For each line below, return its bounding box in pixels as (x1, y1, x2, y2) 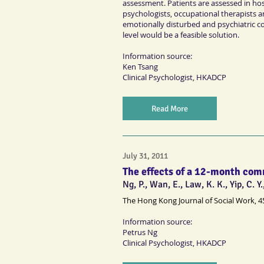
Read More (151, 103, 188, 114)
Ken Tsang (123, 61, 158, 72)
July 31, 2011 (123, 151, 168, 161)
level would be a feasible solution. (123, 29, 239, 40)
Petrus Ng (123, 226, 157, 237)
